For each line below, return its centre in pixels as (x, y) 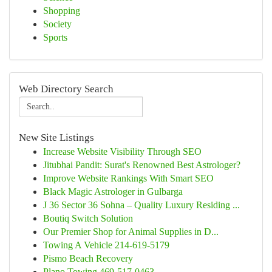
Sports (55, 37)
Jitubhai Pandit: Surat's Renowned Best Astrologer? (142, 165)
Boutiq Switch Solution (88, 218)
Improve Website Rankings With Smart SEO (128, 178)
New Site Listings (56, 138)
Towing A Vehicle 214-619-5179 (106, 245)
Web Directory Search (66, 89)
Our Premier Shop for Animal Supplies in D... (131, 232)
